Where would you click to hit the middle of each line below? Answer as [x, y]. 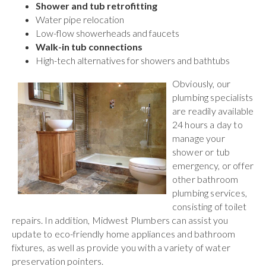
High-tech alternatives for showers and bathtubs [133, 60]
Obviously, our [202, 83]
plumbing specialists [213, 97]
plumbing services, [210, 192]
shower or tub [201, 151]
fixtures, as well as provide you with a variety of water [121, 247]
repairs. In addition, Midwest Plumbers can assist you [120, 220]
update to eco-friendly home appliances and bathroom [124, 233]
